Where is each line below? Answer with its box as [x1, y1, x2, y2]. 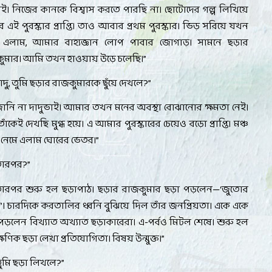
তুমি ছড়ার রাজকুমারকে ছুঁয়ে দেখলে [12, 75, 144, 92]
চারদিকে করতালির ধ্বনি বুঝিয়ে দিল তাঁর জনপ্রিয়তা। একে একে [7, 197, 248, 214]
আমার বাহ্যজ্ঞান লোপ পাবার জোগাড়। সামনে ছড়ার [33, 34, 248, 51]
